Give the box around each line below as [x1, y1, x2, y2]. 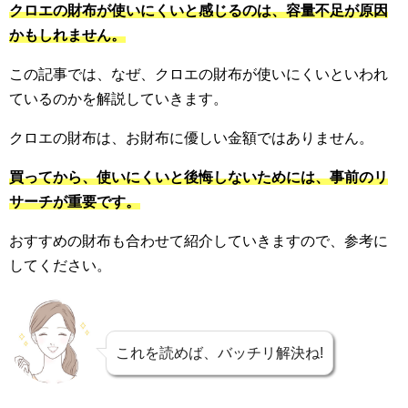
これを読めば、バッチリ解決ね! [116, 344, 323, 361]
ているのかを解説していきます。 [9, 90, 228, 107]
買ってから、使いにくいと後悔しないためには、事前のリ [9, 168, 388, 185]
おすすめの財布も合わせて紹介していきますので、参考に [9, 232, 388, 249]
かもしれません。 [9, 26, 126, 43]
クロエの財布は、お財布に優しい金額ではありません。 [9, 129, 373, 146]
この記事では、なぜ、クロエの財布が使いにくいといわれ [9, 66, 388, 82]
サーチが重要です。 [9, 193, 140, 209]
